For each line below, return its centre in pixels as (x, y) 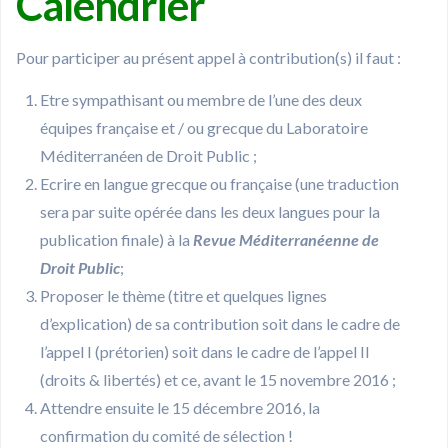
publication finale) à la (116, 240)
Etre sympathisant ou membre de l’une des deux (201, 100)
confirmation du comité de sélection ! (166, 436)
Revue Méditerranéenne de (286, 240)
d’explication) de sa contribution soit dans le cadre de (220, 324)
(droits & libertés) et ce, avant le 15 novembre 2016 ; (218, 380)
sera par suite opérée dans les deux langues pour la (210, 212)
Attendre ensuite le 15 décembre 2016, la (180, 408)
